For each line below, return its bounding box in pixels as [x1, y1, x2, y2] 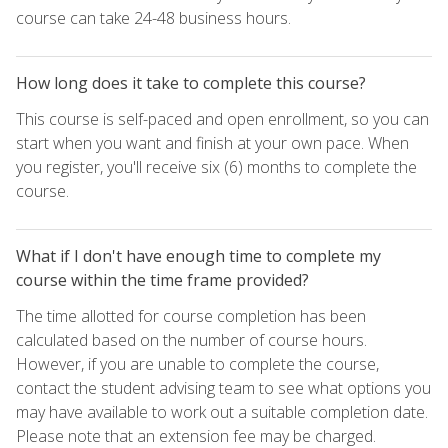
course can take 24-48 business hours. [16, 6, 291, 29]
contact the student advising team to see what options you [16, 376, 431, 399]
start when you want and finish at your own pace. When [16, 131, 409, 154]
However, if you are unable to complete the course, [16, 352, 379, 375]
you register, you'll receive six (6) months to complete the [16, 155, 417, 178]
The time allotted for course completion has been [16, 304, 366, 327]
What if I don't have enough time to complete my [16, 244, 381, 267]
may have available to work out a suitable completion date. [16, 400, 428, 423]
